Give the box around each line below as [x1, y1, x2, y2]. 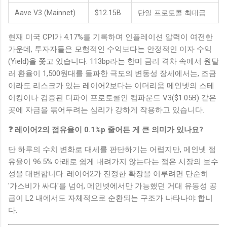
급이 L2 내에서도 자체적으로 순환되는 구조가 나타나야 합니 [8, 193, 213, 203]
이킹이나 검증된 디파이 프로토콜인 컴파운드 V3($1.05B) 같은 [8, 93, 216, 102]
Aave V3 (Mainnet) [15, 8, 75, 17]
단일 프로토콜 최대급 [138, 8, 206, 17]
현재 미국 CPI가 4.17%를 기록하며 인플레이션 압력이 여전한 [8, 32, 213, 42]
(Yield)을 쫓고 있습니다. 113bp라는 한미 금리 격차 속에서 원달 [8, 56, 219, 66]
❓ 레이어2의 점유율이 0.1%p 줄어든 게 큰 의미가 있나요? [8, 125, 203, 134]
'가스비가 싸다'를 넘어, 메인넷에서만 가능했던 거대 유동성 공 [8, 181, 217, 191]
